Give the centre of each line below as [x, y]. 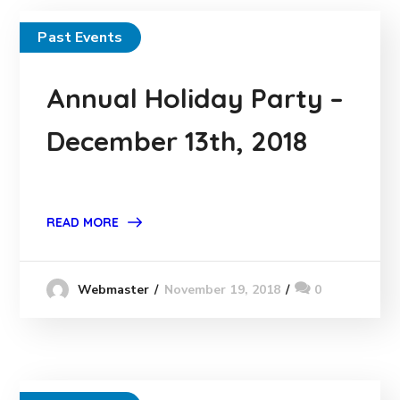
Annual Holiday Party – [196, 98]
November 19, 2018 [222, 290]
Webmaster [113, 290]
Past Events [80, 37]
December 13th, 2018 [177, 141]
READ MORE [83, 222]
